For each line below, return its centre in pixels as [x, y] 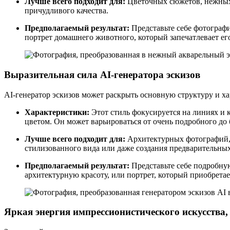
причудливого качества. [66, 11]
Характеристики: [57, 112]
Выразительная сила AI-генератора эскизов [102, 74]
